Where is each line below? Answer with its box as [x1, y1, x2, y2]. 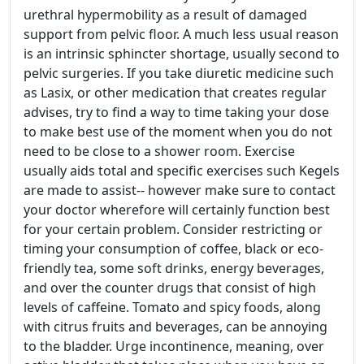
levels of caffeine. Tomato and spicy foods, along [24, 297, 321, 316]
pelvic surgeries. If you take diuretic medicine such [24, 63, 334, 82]
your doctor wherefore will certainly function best [24, 200, 330, 219]
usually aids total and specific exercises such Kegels [24, 161, 340, 180]
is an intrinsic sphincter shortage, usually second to [24, 44, 340, 63]
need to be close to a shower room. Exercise [24, 141, 295, 160]
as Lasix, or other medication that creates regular [24, 83, 327, 102]
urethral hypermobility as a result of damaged [24, 5, 307, 24]
